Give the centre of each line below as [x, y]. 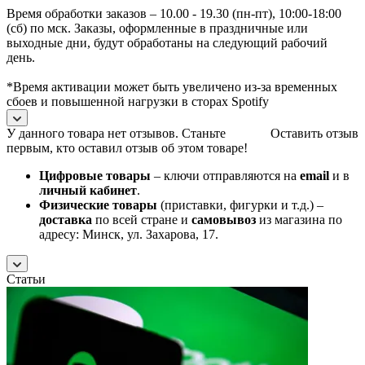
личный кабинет [88, 190]
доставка [67, 219]
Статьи [26, 279]
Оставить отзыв [314, 133]
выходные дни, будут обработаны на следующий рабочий [167, 42]
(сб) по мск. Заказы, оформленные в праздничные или [157, 28]
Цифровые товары [95, 175]
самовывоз [225, 219]
